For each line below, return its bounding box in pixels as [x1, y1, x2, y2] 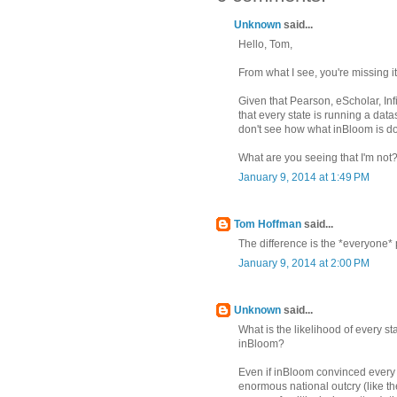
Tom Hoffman [234, 217, 301, 230]
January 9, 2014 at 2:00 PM [238, 256, 370, 269]
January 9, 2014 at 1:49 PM [238, 170, 370, 183]
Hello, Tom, [238, 37, 292, 51]
